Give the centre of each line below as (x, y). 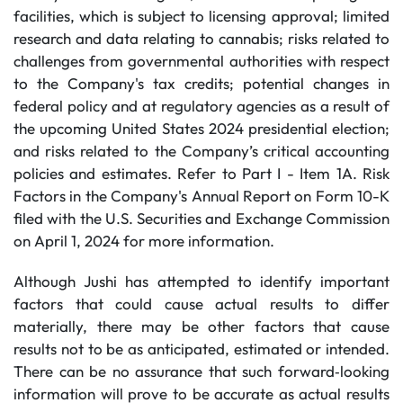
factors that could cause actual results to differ (201, 304)
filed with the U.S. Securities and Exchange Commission (201, 218)
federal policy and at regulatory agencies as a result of (201, 106)
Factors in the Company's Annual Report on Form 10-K (201, 196)
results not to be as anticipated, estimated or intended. (201, 349)
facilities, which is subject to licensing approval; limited (201, 16)
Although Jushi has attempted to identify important (201, 281)
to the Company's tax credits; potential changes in (201, 83)
